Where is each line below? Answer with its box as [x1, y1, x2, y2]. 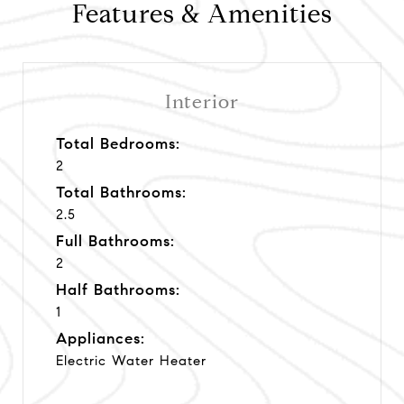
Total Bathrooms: [56, 182, 187, 202]
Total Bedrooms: [56, 133, 180, 153]
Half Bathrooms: [56, 280, 180, 299]
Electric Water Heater [56, 352, 207, 369]
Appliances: [56, 328, 145, 348]
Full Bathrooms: [56, 231, 175, 251]
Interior [165, 89, 239, 114]
